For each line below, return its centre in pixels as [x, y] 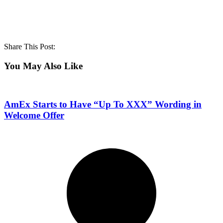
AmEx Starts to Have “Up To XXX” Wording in [103, 105]
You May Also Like [43, 66]
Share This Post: [30, 47]
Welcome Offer [34, 115]
